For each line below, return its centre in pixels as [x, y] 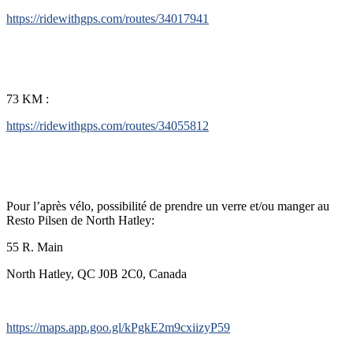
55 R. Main [35, 247]
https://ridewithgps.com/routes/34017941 [108, 18]
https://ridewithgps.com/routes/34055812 [108, 125]
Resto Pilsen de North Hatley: [80, 220]
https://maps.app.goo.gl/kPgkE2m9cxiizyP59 [118, 327]
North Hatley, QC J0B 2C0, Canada [97, 273]
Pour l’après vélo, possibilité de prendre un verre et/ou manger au [168, 206]
